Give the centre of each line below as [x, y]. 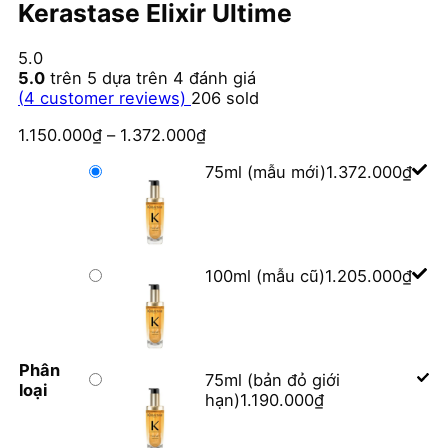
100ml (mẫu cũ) [265, 276]
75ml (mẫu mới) [265, 172]
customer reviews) [113, 98]
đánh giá [220, 78]
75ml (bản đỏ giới [272, 380]
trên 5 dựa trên [109, 78]
